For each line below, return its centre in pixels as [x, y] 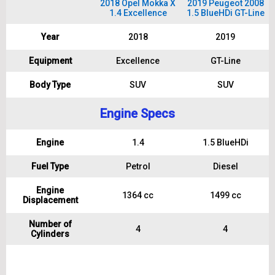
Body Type [50, 85]
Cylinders [50, 234]
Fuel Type [50, 166]
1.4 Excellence [138, 13]
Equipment [50, 61]
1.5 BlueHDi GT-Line [225, 13]
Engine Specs [137, 114]
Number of [50, 224]
